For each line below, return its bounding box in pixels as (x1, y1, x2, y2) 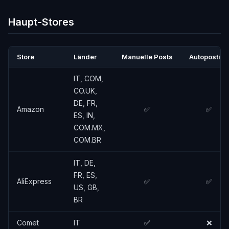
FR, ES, (74, 171, 97, 179)
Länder (74, 53, 97, 61)
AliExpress (17, 177, 52, 186)
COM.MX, (74, 123, 105, 132)
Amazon (17, 105, 44, 113)
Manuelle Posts (122, 53, 173, 61)
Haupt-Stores (8, 16, 74, 28)
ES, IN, (74, 111, 95, 120)
